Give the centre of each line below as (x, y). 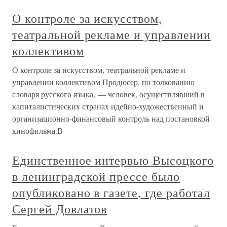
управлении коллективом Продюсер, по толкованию (103, 82)
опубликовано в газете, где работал (111, 193)
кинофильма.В (37, 130)
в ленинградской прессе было (96, 176)
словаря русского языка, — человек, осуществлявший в (108, 94)
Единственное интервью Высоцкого (113, 160)
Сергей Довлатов (60, 209)
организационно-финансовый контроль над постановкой (111, 118)
